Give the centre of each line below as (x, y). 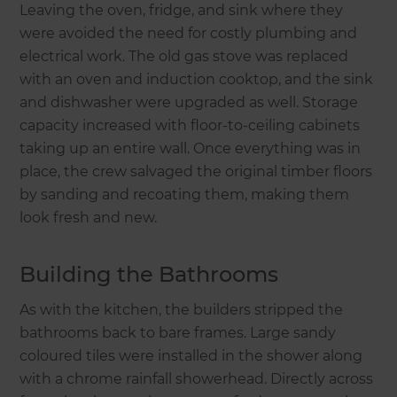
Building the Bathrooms (149, 274)
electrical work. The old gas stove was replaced (184, 56)
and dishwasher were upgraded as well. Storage (189, 102)
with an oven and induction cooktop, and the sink (197, 79)
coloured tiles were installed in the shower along (191, 355)
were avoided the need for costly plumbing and (189, 33)
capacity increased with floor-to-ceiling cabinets (190, 125)
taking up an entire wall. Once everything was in (191, 148)
